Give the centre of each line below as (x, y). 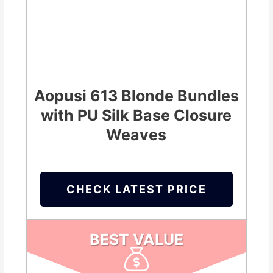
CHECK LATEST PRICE (136, 190)
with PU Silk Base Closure (136, 115)
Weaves (136, 135)
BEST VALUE (136, 240)
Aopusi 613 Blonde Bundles (136, 96)
